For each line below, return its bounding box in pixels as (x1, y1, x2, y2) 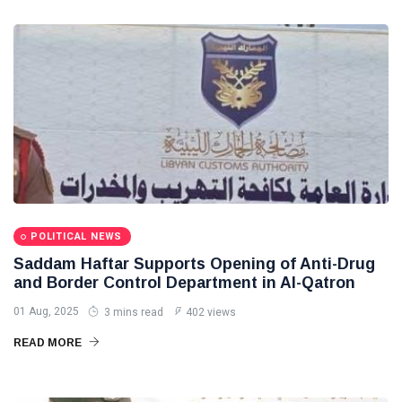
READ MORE (13, 336, 84, 349)
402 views (186, 306, 236, 319)
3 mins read (101, 306, 163, 319)
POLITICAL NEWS (31, 231, 123, 242)
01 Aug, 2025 (13, 305, 79, 318)
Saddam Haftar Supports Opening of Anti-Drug (13, 255, 375, 273)
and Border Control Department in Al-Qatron (13, 274, 355, 292)
